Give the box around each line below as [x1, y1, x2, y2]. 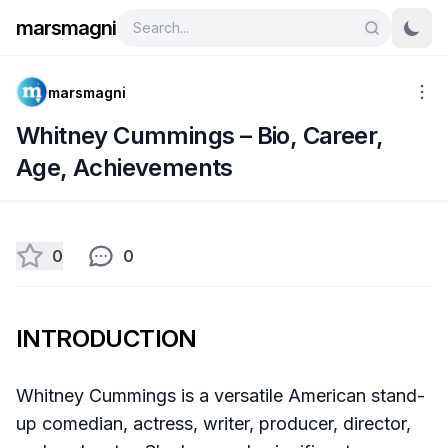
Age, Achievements [16, 153, 233, 182]
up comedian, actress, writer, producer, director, [16, 413, 411, 434]
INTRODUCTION [16, 324, 197, 353]
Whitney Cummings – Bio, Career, [16, 121, 384, 150]
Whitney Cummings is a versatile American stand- [16, 385, 425, 406]
